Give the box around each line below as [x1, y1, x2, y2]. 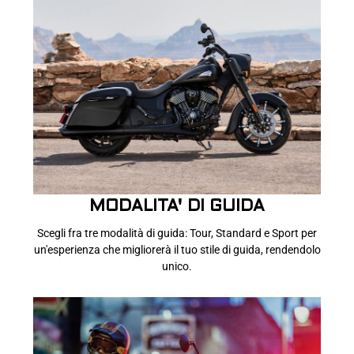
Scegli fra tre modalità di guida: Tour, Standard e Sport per [37, 227, 317, 240]
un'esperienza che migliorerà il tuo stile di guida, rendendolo [33, 243, 321, 257]
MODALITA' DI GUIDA [89, 199, 265, 215]
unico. [162, 260, 192, 273]
